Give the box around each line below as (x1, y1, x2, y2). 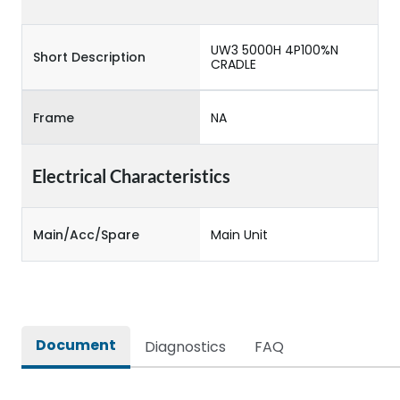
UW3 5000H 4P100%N (211, 41, 338, 59)
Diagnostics (145, 337, 226, 357)
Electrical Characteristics (32, 165, 230, 187)
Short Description (33, 48, 146, 66)
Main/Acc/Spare (33, 225, 139, 244)
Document (36, 335, 116, 355)
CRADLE (211, 55, 256, 73)
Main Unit (211, 225, 268, 244)
